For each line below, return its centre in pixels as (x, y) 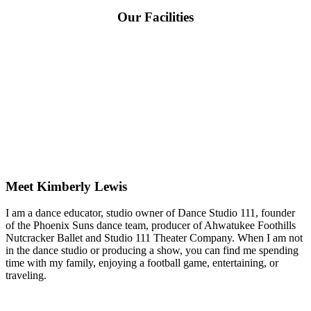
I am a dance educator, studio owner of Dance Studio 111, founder (150, 213)
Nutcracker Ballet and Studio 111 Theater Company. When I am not (154, 238)
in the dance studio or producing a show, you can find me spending (152, 251)
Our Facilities (155, 17)
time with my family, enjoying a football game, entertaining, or (142, 263)
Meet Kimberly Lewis (66, 186)
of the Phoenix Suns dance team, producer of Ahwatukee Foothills (151, 226)
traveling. (26, 276)
